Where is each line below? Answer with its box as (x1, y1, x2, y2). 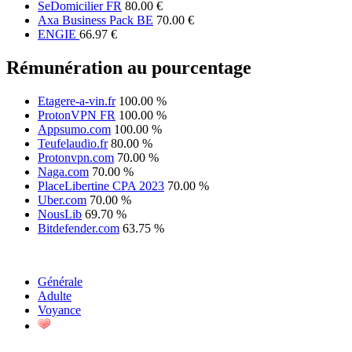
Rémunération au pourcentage (6, 57, 251, 78)
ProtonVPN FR (38, 108, 115, 122)
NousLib (38, 207, 82, 221)
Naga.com (38, 164, 89, 178)
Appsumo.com (38, 122, 111, 136)
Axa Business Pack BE (38, 13, 153, 27)
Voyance (38, 302, 81, 317)
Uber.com (38, 192, 86, 207)
